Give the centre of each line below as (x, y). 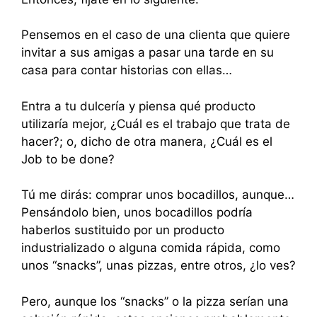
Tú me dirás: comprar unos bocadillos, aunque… (158, 195)
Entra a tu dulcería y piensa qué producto (138, 106)
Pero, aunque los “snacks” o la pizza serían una (155, 301)
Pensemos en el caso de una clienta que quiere (156, 35)
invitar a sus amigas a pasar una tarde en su (148, 52)
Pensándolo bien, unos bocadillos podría (137, 212)
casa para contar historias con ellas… (127, 70)
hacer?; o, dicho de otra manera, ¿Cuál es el (147, 141)
